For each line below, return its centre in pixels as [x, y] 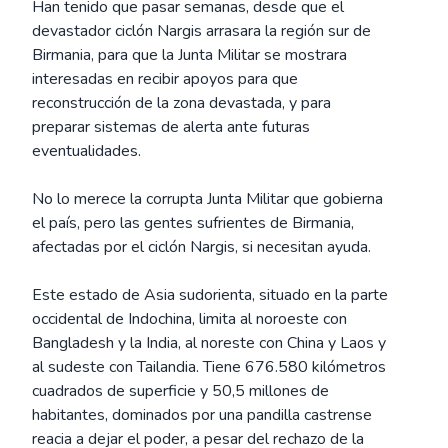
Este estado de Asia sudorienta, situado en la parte [210, 295]
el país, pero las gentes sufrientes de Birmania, [193, 223]
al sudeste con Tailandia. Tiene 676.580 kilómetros [209, 367]
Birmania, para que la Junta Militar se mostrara [189, 55]
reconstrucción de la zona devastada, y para [181, 103]
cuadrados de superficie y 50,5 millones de [180, 391]
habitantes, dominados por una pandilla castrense [202, 415]
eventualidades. [86, 151]
